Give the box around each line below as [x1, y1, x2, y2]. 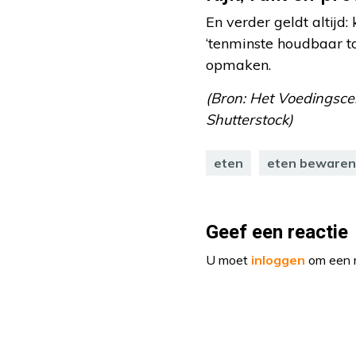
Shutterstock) [206, 110, 293, 130]
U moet [206, 252, 251, 269]
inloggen [251, 252, 305, 269]
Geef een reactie [206, 219, 348, 247]
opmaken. [206, 56, 271, 75]
